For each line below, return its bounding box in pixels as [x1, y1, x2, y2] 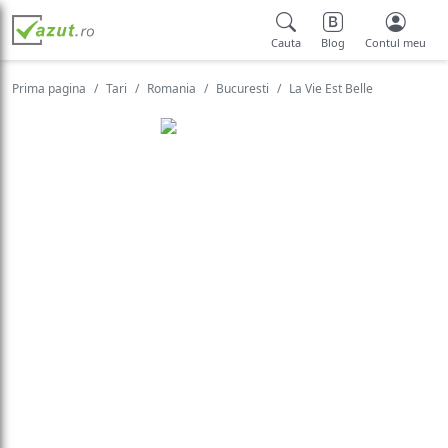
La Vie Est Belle [289, 80, 373, 97]
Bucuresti [216, 80, 269, 97]
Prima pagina [12, 80, 86, 97]
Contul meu [365, 35, 426, 50]
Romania [147, 80, 196, 97]
